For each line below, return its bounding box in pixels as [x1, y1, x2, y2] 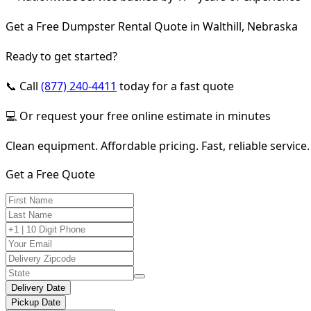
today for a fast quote [117, 78, 234, 94]
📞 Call [6, 78, 41, 94]
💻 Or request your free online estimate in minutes [6, 108, 271, 124]
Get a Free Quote [6, 166, 95, 182]
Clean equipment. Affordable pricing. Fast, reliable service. [6, 137, 310, 153]
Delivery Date [11, 282, 65, 293]
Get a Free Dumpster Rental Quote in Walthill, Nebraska [6, 18, 298, 34]
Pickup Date [11, 296, 60, 308]
